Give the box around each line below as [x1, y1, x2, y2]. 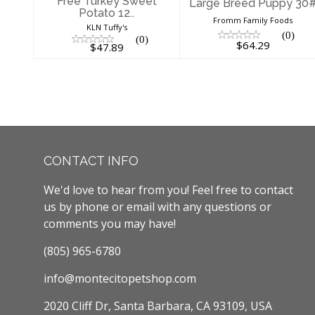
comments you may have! [44, 216, 176, 232]
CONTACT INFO [44, 153, 139, 169]
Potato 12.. [79, 6, 135, 20]
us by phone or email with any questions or [44, 199, 271, 215]
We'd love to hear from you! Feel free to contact [44, 182, 293, 198]
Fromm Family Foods [213, 14, 293, 25]
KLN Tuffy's [86, 22, 127, 33]
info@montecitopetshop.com [44, 271, 196, 287]
